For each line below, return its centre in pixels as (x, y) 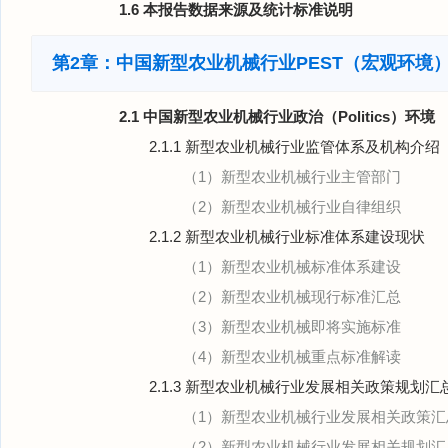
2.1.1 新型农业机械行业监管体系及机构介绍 (294, 146)
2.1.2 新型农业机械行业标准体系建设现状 (287, 236)
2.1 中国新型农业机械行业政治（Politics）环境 (277, 116)
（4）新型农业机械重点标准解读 (292, 356)
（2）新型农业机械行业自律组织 (292, 206)
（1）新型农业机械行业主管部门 (292, 176)
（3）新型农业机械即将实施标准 (292, 326)
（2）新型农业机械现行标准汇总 (292, 296)
